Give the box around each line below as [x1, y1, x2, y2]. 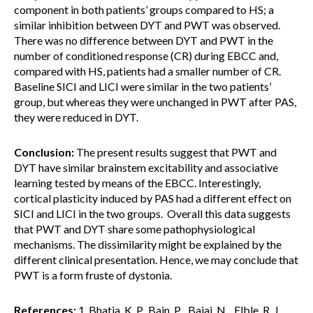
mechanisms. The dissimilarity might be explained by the [14, 238, 282, 251]
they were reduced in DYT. [14, 110, 138, 124]
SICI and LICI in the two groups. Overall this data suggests [14, 207, 291, 220]
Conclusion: [14, 145, 74, 159]
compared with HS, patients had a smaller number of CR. [14, 64, 281, 78]
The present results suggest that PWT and [74, 145, 277, 159]
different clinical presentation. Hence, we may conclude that [14, 253, 298, 266]
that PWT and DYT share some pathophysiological [14, 222, 255, 235]
